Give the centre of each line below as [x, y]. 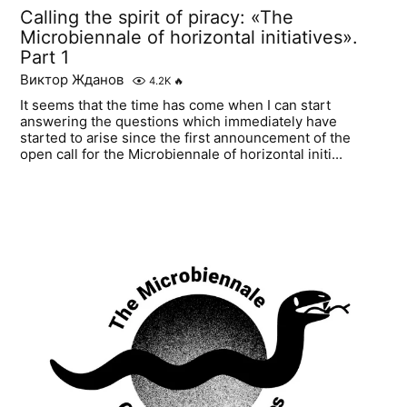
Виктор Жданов [72, 79]
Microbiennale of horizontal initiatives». [189, 37]
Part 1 [45, 57]
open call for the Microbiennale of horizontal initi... [182, 154]
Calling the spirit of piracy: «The [157, 17]
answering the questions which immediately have [179, 121]
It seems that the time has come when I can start [176, 104]
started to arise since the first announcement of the [186, 137]
